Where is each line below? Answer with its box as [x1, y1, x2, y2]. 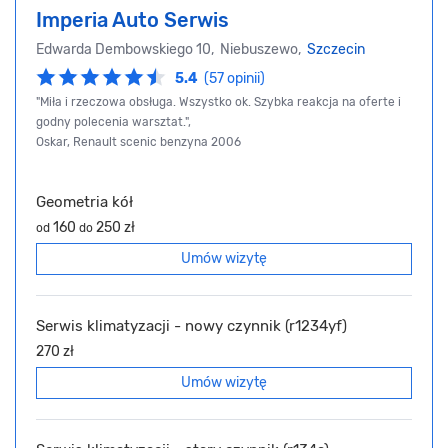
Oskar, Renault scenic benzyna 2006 [36, 135, 241, 150]
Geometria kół [36, 193, 133, 212]
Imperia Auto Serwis [36, 8, 229, 33]
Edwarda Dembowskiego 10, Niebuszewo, [36, 41, 307, 59]
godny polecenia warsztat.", [36, 115, 191, 130]
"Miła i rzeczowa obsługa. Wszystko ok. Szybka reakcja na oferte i [36, 95, 401, 110]
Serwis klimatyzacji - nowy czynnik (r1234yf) [36, 317, 347, 336]
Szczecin [307, 41, 365, 59]
